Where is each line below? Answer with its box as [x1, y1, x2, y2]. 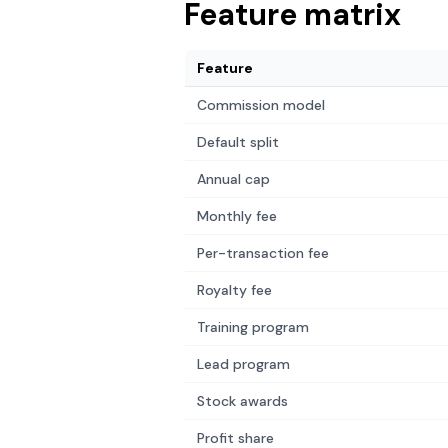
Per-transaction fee [197, 244, 329, 262]
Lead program [197, 355, 290, 373]
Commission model [197, 96, 325, 114]
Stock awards [197, 392, 288, 410]
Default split [197, 133, 279, 151]
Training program [197, 318, 309, 336]
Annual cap [197, 170, 270, 188]
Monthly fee [197, 207, 277, 225]
